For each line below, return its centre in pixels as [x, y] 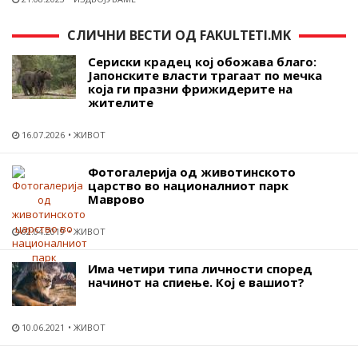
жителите [121, 102]
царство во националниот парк [188, 185]
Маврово [116, 199]
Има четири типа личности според [200, 268]
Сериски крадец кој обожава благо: [202, 61]
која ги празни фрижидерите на [190, 88]
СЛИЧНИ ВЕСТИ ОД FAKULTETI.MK [179, 35]
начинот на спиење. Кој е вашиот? [196, 282]
